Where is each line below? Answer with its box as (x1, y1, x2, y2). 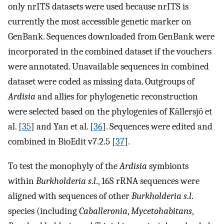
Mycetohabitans (131, 205, 192, 216)
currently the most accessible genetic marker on (8, 16, 191, 27)
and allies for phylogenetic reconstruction (35, 91, 198, 102)
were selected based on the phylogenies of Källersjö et (8, 106, 212, 117)
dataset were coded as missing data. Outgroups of (8, 76, 194, 87)
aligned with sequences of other (8, 190, 131, 201)
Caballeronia (79, 205, 127, 216)
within (8, 175, 36, 186)
